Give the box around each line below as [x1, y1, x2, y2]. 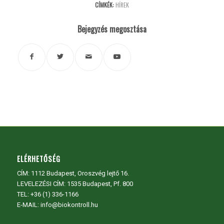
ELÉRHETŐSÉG [16, 153, 60, 164]
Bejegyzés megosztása [77, 22, 146, 35]
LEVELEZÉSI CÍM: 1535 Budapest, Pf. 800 [16, 180, 133, 188]
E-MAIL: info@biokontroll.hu [16, 201, 98, 209]
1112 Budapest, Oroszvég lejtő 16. [30, 169, 129, 177]
